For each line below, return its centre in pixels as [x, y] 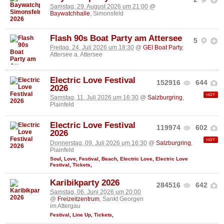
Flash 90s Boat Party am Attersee [116, 38]
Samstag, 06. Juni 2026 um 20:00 [95, 192]
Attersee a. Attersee [76, 55]
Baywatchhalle [70, 14]
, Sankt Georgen [121, 199]
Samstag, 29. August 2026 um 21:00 [99, 7]
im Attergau [65, 206]
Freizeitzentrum [78, 199]
